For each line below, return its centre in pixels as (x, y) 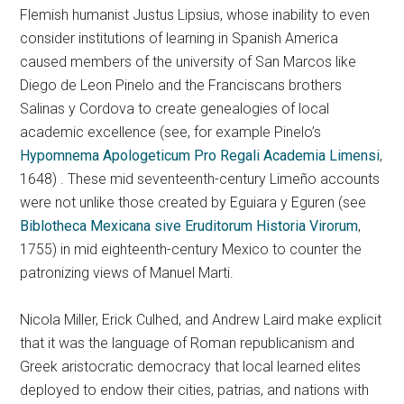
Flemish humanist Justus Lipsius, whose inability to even (195, 15)
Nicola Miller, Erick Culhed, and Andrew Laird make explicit (201, 320)
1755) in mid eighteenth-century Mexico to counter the (191, 250)
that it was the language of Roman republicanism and (188, 344)
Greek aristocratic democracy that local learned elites (191, 367)
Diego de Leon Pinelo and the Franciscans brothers (181, 86)
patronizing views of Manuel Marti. (127, 273)
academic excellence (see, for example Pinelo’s (171, 133)
